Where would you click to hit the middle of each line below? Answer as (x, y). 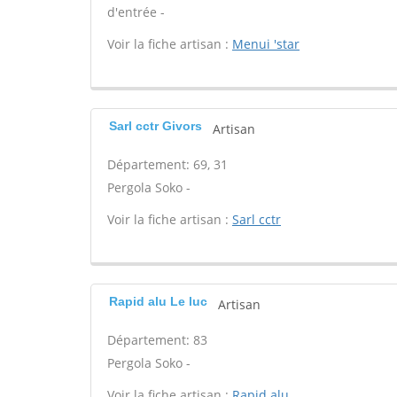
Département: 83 (157, 340)
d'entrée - (136, 12)
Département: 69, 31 (167, 164)
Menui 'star (266, 44)
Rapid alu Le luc (158, 301)
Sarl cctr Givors (156, 126)
